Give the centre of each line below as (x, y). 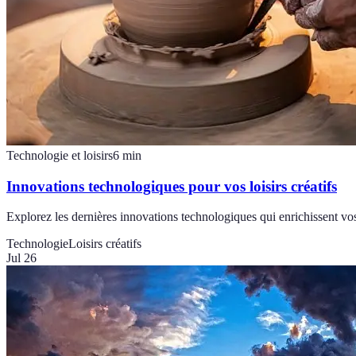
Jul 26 (21, 258)
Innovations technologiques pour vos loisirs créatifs (172, 186)
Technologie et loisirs (60, 156)
